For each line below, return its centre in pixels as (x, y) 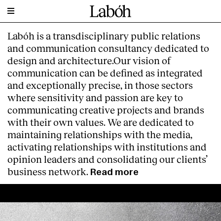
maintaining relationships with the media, (100, 134)
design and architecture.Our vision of (89, 60)
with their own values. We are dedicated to (101, 122)
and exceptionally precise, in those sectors (100, 85)
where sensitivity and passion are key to (95, 97)
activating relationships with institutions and (107, 147)
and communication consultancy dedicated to (108, 48)
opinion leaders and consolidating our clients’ (108, 159)
